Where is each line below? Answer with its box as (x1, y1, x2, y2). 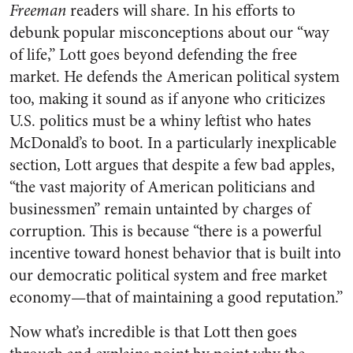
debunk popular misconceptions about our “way (9, 21, 329, 44)
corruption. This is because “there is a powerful (9, 220, 321, 243)
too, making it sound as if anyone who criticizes (9, 87, 325, 110)
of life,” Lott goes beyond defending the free (9, 43, 297, 66)
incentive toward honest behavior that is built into (9, 242, 341, 265)
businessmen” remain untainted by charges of (9, 198, 310, 221)
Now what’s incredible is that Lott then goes (9, 321, 297, 344)
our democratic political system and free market (9, 264, 327, 287)
